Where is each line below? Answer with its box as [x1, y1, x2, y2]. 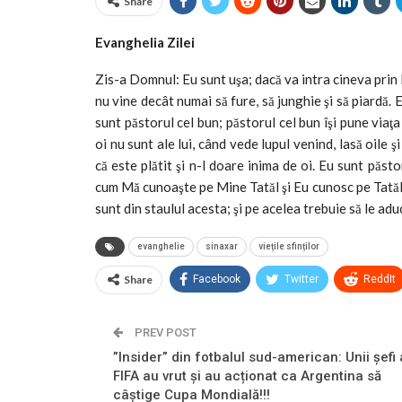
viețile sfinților [258, 240, 319, 251]
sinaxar [205, 240, 238, 251]
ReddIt [363, 272, 396, 285]
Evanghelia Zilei [95, 33, 195, 50]
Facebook [193, 272, 240, 285]
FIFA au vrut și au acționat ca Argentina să [113, 367, 381, 384]
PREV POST [132, 325, 197, 339]
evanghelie [137, 240, 185, 251]
